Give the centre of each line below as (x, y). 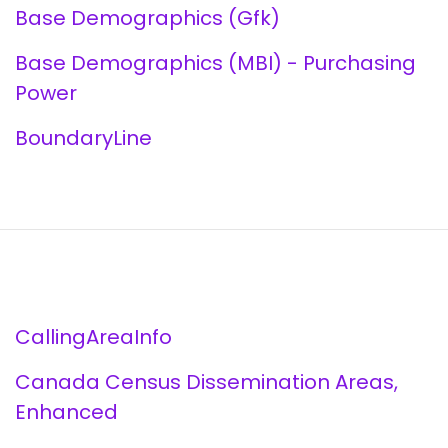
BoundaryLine (83, 138)
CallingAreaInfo (93, 337)
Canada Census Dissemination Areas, (206, 382)
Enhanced (66, 412)
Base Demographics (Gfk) (147, 18)
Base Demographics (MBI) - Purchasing (215, 63)
